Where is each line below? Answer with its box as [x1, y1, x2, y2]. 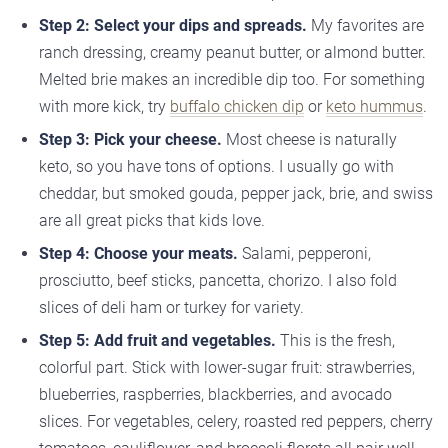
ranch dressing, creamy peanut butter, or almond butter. [39, 43, 426, 63]
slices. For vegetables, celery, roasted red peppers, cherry [39, 412, 433, 432]
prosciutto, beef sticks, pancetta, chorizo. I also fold [39, 271, 397, 291]
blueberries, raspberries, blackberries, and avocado [39, 385, 392, 405]
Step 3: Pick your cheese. [39, 130, 222, 150]
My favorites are [307, 16, 424, 36]
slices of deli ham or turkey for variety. [39, 298, 304, 318]
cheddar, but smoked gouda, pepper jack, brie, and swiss [39, 184, 433, 204]
